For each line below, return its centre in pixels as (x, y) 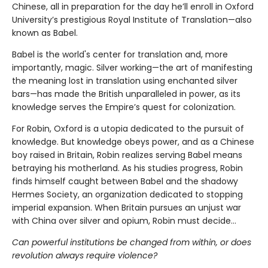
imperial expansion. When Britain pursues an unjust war (127, 207)
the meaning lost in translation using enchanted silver (125, 80)
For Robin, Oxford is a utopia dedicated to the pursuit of (128, 128)
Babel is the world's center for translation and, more (120, 54)
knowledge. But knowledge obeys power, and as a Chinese (133, 141)
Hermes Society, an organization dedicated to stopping (127, 194)
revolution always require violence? (85, 255)
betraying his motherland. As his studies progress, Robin (127, 168)
